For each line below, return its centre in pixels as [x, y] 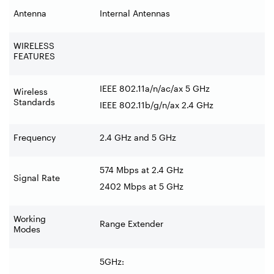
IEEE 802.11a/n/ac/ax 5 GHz [155, 88]
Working [30, 218]
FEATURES [34, 56]
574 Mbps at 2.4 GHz [142, 169]
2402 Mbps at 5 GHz [142, 186]
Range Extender [131, 223]
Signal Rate [37, 177]
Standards [34, 102]
